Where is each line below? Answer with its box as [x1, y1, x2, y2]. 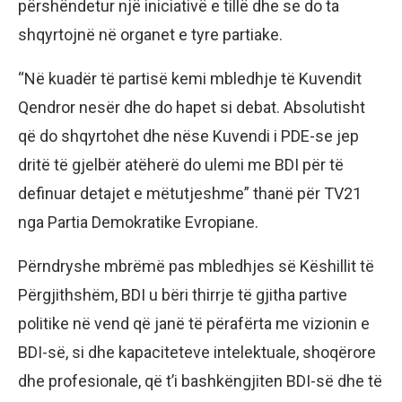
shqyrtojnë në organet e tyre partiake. [18, 25, 283, 45]
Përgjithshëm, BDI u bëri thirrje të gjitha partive [18, 285, 347, 305]
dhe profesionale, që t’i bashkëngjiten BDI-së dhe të [18, 371, 382, 391]
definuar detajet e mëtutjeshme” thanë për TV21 [18, 184, 362, 204]
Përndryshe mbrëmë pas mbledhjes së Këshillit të [18, 257, 374, 276]
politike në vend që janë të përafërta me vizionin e [18, 314, 370, 334]
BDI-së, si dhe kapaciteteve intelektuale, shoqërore [18, 343, 376, 363]
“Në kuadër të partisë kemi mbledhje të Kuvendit [18, 69, 362, 89]
